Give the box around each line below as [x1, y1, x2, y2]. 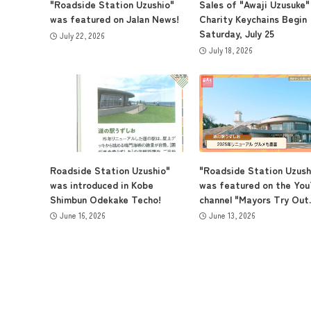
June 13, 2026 [208, 210, 255, 221]
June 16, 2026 [59, 210, 105, 221]
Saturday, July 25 [199, 26, 274, 41]
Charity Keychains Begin [199, 12, 307, 26]
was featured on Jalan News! [50, 12, 179, 26]
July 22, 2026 [59, 29, 104, 41]
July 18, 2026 [208, 44, 252, 56]
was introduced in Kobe [50, 177, 153, 192]
